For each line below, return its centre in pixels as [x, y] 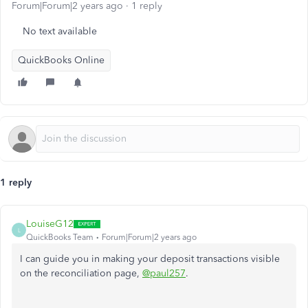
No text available [60, 31]
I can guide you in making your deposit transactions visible [150, 259]
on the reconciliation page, [81, 273]
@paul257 [164, 273]
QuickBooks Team [60, 237]
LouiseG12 [50, 224]
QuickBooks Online [61, 60]
